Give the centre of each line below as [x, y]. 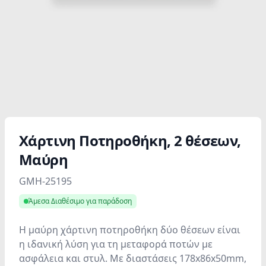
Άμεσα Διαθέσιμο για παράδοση [80, 201]
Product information [65, 176]
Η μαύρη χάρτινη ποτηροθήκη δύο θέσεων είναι [130, 230]
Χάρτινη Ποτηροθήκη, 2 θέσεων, [130, 140]
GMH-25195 [45, 181]
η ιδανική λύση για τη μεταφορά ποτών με [116, 244]
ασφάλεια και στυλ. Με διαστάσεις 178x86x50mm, [133, 258]
